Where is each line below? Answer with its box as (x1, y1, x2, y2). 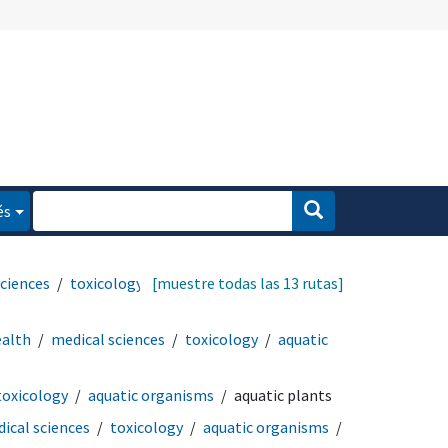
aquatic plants (234, 384, 332, 405)
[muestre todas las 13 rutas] (152, 272, 344, 293)
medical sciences (51, 328, 165, 349)
